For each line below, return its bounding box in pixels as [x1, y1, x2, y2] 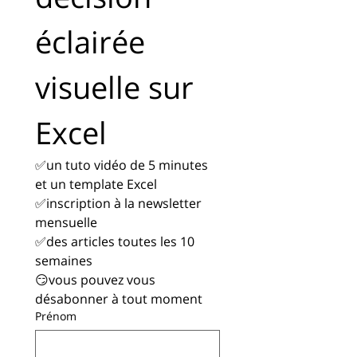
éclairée [35, 21, 145, 62]
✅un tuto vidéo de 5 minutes [35, 156, 208, 174]
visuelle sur [35, 66, 194, 108]
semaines [35, 252, 92, 269]
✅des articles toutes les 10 [35, 233, 194, 250]
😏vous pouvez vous [35, 271, 155, 288]
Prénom [35, 308, 76, 324]
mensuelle [35, 214, 97, 231]
